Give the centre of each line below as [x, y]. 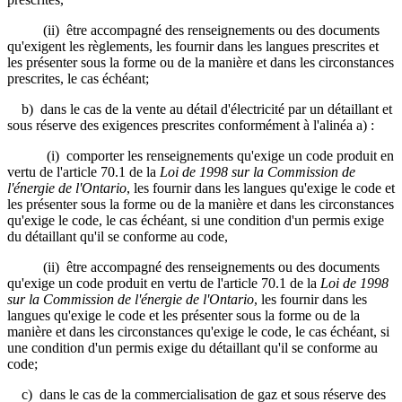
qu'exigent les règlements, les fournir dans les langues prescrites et [193, 46]
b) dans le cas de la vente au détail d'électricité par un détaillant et [200, 109]
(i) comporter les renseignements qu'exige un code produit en [201, 155]
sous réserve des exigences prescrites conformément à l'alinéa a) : [191, 125]
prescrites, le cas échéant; [78, 78]
